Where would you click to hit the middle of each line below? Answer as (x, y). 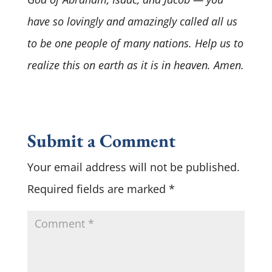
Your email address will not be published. (133, 167)
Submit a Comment (101, 140)
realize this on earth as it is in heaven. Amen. (135, 65)
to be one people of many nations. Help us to (135, 43)
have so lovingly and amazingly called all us (132, 21)
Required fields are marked (98, 189)
